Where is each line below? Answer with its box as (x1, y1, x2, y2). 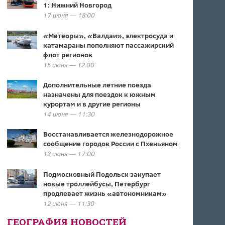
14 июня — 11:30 (43, 109, 95, 119)
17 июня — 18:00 (43, 11, 95, 20)
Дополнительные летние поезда (43, 80, 151, 89)
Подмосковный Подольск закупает (43, 169, 161, 179)
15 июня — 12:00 (43, 60, 94, 69)
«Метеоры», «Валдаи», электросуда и (43, 31, 173, 40)
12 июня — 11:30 (43, 199, 94, 208)
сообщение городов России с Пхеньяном (43, 139, 178, 148)
